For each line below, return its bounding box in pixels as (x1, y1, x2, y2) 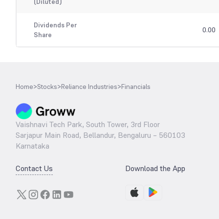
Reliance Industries (61, 82, 117, 91)
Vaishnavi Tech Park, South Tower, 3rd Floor (16, 119, 160, 130)
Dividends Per (33, 21, 77, 30)
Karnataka (16, 141, 49, 152)
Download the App (125, 163, 185, 174)
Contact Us (16, 163, 53, 174)
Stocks (37, 82, 57, 91)
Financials (121, 82, 151, 91)
